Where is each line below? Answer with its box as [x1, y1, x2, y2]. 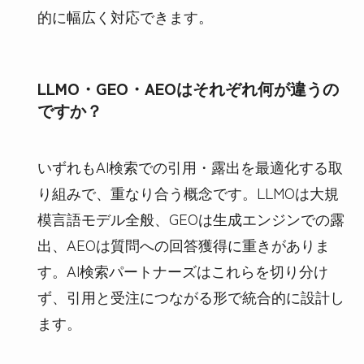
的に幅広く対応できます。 [37, 6, 213, 28]
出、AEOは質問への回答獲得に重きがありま [37, 233, 330, 255]
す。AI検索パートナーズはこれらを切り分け [37, 259, 328, 281]
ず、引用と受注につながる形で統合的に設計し [37, 285, 344, 307]
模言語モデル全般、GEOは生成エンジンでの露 [37, 207, 344, 229]
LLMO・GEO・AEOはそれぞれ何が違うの [37, 76, 339, 101]
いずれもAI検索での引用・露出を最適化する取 [37, 155, 343, 177]
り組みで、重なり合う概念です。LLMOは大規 [37, 181, 339, 203]
